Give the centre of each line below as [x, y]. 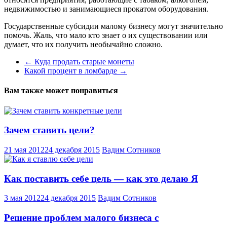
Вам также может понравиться [61, 91]
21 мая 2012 [24, 149]
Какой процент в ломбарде [72, 70]
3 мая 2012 [22, 198]
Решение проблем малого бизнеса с [81, 218]
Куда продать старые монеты [83, 61]
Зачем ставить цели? [49, 130]
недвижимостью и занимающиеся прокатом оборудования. [106, 9]
